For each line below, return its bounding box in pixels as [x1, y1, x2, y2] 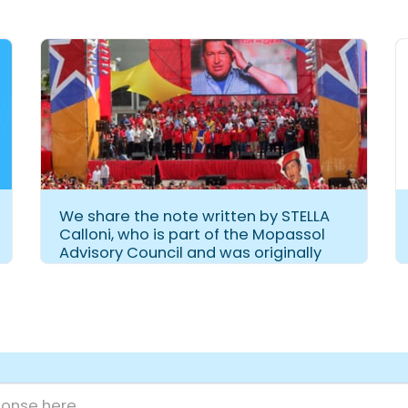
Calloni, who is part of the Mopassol [59, 224, 325, 246]
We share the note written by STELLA [59, 206, 330, 228]
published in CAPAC [59, 260, 205, 282]
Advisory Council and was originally [59, 242, 321, 264]
